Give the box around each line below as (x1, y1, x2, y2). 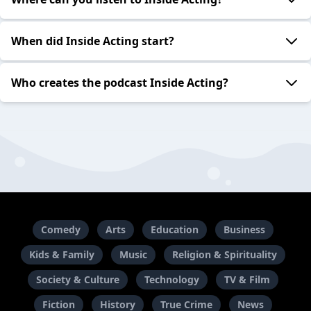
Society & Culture (35, 273, 119, 286)
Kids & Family (28, 248, 94, 261)
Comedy (40, 223, 81, 236)
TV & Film (224, 273, 270, 286)
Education (150, 223, 199, 236)
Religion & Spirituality (171, 248, 277, 261)
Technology (144, 273, 199, 286)
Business (223, 223, 265, 236)
